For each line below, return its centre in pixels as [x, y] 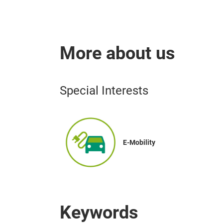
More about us [117, 53]
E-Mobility [139, 142]
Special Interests [104, 91]
